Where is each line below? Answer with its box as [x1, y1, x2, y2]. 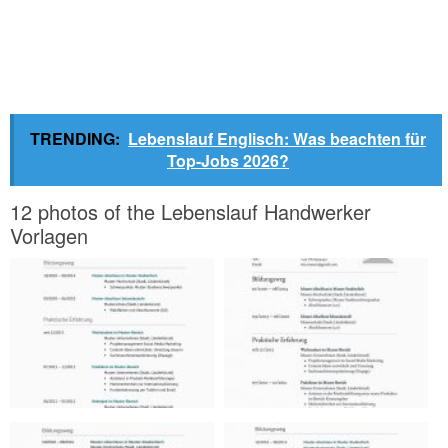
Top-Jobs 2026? [167, 149, 289, 173]
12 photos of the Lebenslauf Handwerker [10, 197, 371, 227]
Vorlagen [10, 221, 88, 251]
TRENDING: [30, 127, 120, 151]
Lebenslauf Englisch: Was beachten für [128, 127, 426, 151]
